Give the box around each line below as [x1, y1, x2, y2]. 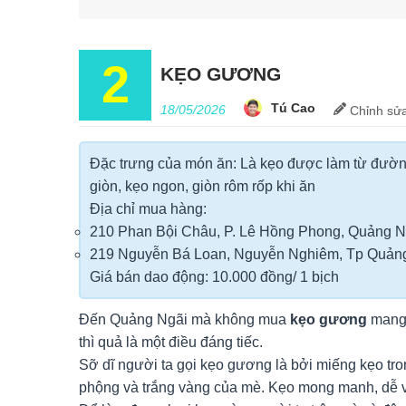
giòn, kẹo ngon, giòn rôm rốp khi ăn [90, 179, 315, 195]
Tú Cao [271, 101, 315, 116]
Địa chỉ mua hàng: [90, 201, 207, 217]
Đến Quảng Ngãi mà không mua [79, 312, 290, 328]
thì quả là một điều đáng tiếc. [79, 334, 263, 351]
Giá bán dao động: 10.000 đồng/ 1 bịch [90, 269, 339, 285]
